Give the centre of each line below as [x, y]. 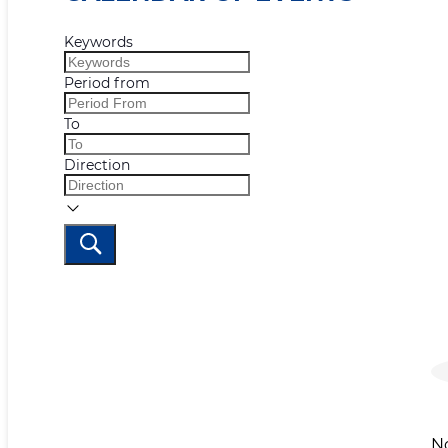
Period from [107, 83]
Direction [97, 165]
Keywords [98, 42]
